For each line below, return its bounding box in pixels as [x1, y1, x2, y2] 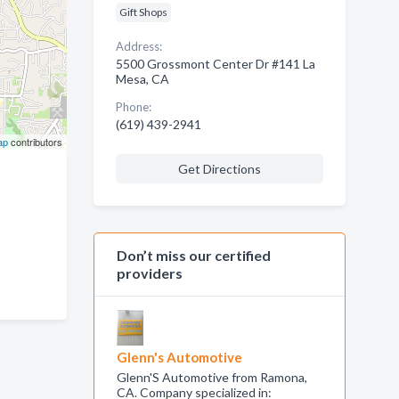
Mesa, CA [115, 71, 169, 86]
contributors [7, 134, 62, 149]
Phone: [115, 100, 151, 114]
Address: [115, 39, 162, 53]
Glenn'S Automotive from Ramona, [116, 370, 307, 385]
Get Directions [177, 161, 261, 176]
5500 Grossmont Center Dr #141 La [115, 56, 315, 71]
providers [116, 265, 183, 281]
